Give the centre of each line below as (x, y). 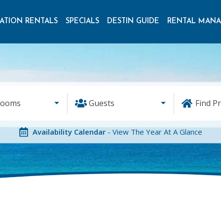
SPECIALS (82, 21)
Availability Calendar (70, 132)
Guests (101, 103)
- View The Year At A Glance (155, 132)
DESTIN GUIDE (133, 21)
